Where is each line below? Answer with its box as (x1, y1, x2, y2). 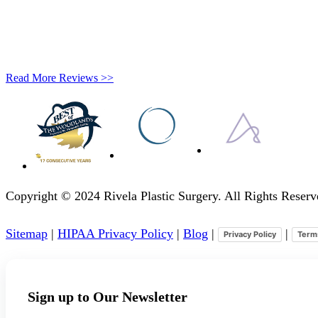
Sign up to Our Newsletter (28, 289, 187, 305)
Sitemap (6, 226, 48, 241)
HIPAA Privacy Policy (57, 226, 173, 241)
